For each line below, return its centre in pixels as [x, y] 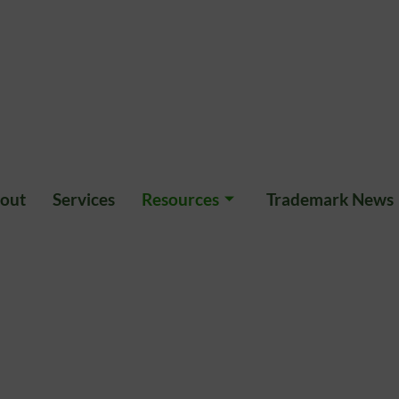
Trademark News [330, 199]
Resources [180, 199]
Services [83, 199]
